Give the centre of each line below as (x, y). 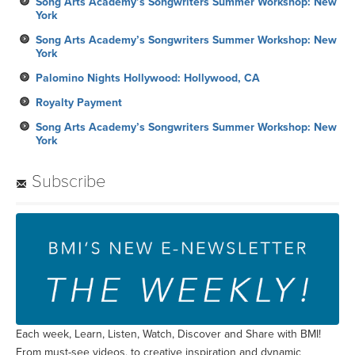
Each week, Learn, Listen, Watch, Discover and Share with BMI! (168, 334)
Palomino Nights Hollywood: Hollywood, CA (148, 78)
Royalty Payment (79, 102)
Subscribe (67, 181)
